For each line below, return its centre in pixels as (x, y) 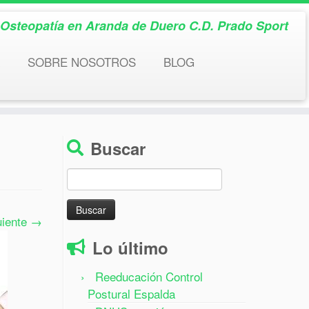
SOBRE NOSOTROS (81, 62)
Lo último (130, 247)
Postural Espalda (131, 293)
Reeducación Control (149, 276)
